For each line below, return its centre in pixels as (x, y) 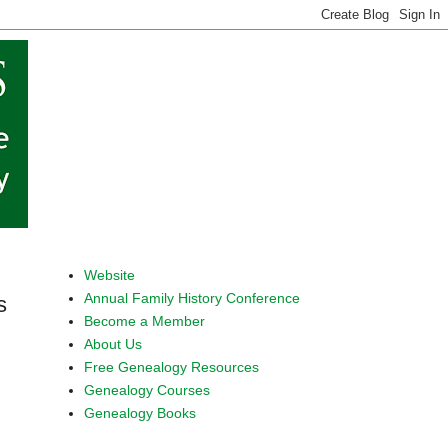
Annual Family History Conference (191, 297)
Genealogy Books (139, 412)
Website (109, 274)
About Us (112, 343)
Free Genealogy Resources (171, 366)
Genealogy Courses (146, 389)
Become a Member (144, 320)
